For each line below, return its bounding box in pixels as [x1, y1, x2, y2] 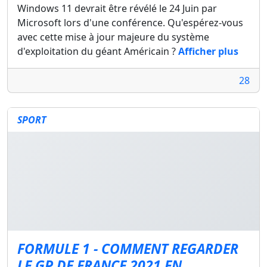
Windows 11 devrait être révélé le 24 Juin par [17, 2, 217, 15]
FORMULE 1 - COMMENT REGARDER [17, 239, 238, 258]
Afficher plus [178, 45, 238, 58]
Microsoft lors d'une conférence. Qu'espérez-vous [17, 16, 243, 29]
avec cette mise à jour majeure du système [17, 30, 209, 44]
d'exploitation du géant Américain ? [17, 45, 178, 58]
